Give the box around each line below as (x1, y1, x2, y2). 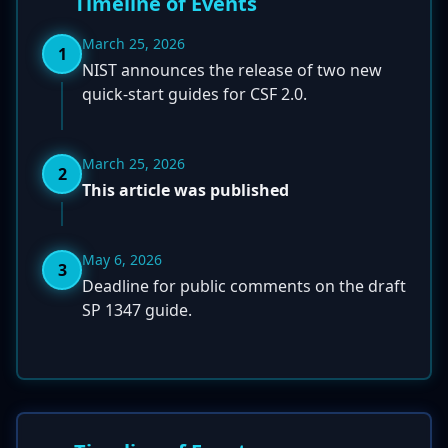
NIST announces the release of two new (82, 59, 382, 81)
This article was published (82, 179, 289, 201)
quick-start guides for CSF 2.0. (82, 83, 307, 105)
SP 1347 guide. (82, 299, 192, 321)
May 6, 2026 (82, 250, 162, 269)
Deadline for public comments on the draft (82, 275, 406, 297)
